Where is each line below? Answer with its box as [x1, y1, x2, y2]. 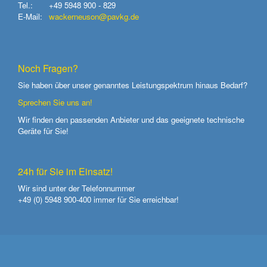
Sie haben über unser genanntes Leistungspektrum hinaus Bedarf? [18, 79, 247, 91]
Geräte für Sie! [18, 125, 71, 136]
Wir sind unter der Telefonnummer [18, 182, 135, 194]
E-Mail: [18, 10, 42, 22]
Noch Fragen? [18, 61, 78, 75]
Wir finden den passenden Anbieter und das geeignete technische [18, 113, 244, 125]
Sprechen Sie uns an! [18, 96, 92, 108]
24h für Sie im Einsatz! [18, 164, 113, 178]
